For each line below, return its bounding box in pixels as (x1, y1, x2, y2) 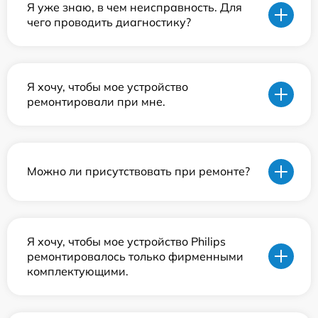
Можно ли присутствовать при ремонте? (27, 164, 250, 179)
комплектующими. (27, 263, 128, 278)
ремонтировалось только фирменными (27, 248, 243, 263)
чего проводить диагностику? (27, 14, 191, 29)
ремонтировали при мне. (27, 94, 165, 109)
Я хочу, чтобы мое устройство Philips (27, 234, 226, 248)
